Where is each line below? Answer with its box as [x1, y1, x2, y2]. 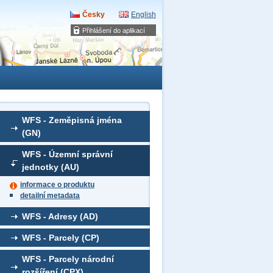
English [131, 10, 156, 19]
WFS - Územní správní [22, 149, 113, 159]
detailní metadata [20, 191, 80, 200]
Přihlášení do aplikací [82, 27, 145, 34]
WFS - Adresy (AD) [22, 211, 98, 221]
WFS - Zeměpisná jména [22, 115, 122, 125]
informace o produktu [20, 180, 94, 189]
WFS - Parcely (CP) [22, 233, 99, 243]
